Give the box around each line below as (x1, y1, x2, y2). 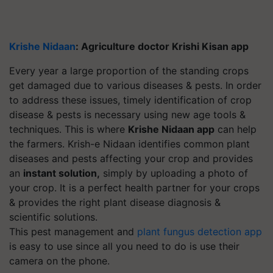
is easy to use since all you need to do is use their (9, 239, 239, 252)
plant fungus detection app (137, 225, 262, 238)
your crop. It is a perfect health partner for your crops (9, 181, 260, 194)
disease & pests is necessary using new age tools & (9, 108, 246, 121)
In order (225, 79, 261, 91)
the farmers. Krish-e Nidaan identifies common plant (9, 137, 250, 150)
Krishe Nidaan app (128, 122, 214, 135)
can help (214, 122, 257, 135)
